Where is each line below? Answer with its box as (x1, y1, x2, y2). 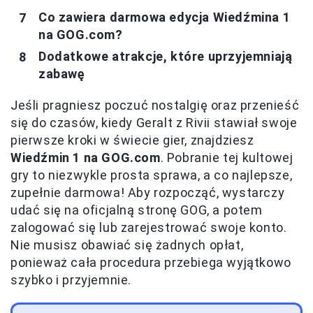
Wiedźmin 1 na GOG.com (10, 150, 161, 166)
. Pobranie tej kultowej (160, 150, 293, 166)
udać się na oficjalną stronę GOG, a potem (10, 203, 263, 218)
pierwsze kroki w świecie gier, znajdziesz (10, 133, 254, 148)
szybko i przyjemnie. (10, 272, 132, 288)
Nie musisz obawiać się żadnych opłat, (10, 238, 244, 253)
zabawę (38, 66, 85, 82)
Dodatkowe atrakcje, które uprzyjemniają (38, 49, 293, 64)
